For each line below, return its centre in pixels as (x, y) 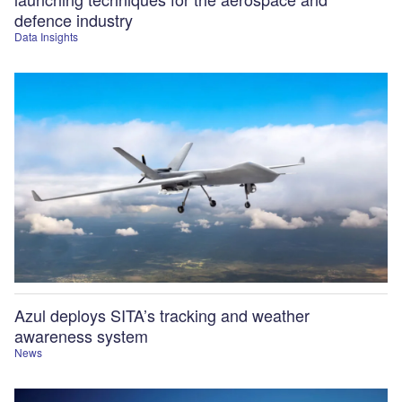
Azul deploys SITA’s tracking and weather (162, 315)
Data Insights (46, 37)
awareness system (81, 336)
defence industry (74, 20)
